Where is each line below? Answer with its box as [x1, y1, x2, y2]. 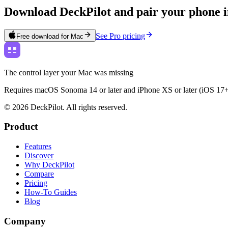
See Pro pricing [96, 31, 145, 40]
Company [4, 215, 46, 226]
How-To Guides [24, 188, 77, 197]
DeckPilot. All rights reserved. [28, 102, 127, 111]
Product [4, 121, 38, 132]
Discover [24, 151, 53, 160]
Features [24, 142, 51, 151]
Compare [24, 169, 54, 179]
